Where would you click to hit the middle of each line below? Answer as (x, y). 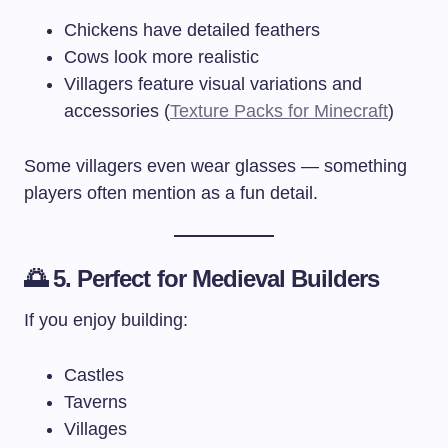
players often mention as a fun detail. (171, 192)
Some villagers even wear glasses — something (215, 165)
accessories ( (117, 110)
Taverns (95, 401)
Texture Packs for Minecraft (279, 110)
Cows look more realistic (161, 56)
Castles (94, 374)
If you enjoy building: (106, 319)
